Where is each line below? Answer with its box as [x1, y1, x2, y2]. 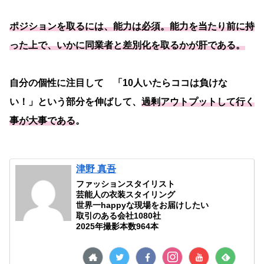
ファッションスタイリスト [76, 179, 176, 189]
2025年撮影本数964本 [76, 222, 159, 232]
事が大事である [9, 115, 75, 126]
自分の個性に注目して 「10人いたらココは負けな [9, 78, 227, 88]
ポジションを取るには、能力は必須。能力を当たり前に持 [9, 21, 255, 32]
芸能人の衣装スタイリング [76, 190, 176, 200]
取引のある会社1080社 [76, 211, 161, 221]
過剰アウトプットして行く [141, 97, 255, 107]
